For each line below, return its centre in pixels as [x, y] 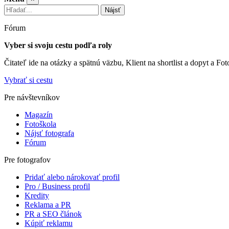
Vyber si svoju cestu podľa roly [58, 45]
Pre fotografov [27, 160]
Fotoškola [40, 124]
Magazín [39, 115]
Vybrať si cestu [28, 80]
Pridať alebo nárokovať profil [72, 177]
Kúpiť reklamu [49, 223]
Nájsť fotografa [49, 133]
